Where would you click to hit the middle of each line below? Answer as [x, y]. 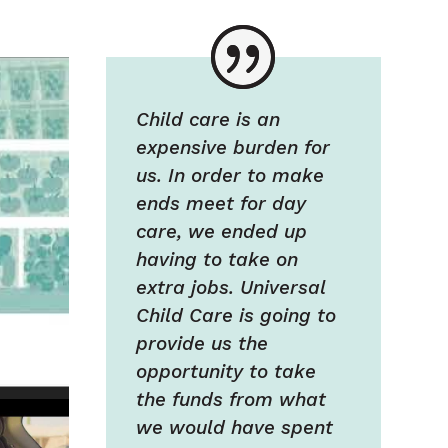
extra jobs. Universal [230, 288]
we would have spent [234, 428]
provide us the [201, 344]
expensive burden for [232, 148]
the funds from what [230, 400]
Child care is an [207, 120]
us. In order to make [229, 176]
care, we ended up [221, 232]
